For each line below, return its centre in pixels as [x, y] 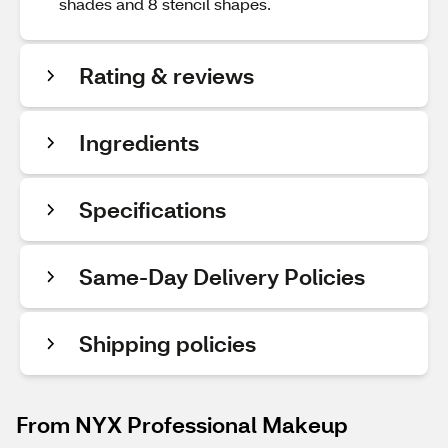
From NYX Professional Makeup [182, 424]
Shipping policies [167, 343]
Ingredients [139, 142]
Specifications [152, 209]
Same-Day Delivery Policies [222, 276]
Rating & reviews [166, 75]
